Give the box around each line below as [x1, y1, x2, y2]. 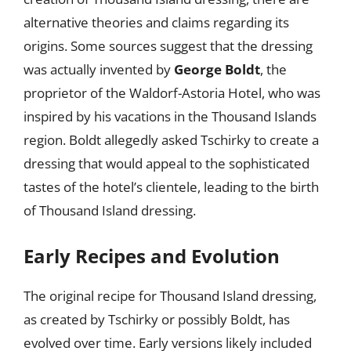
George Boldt [174, 60, 260, 78]
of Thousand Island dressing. [24, 201, 196, 219]
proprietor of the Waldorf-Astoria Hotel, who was [24, 84, 320, 102]
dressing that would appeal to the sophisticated [24, 154, 309, 172]
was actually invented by [24, 60, 174, 78]
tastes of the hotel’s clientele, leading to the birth [24, 178, 319, 196]
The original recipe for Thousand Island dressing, [24, 286, 317, 305]
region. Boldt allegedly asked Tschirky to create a [24, 131, 319, 149]
